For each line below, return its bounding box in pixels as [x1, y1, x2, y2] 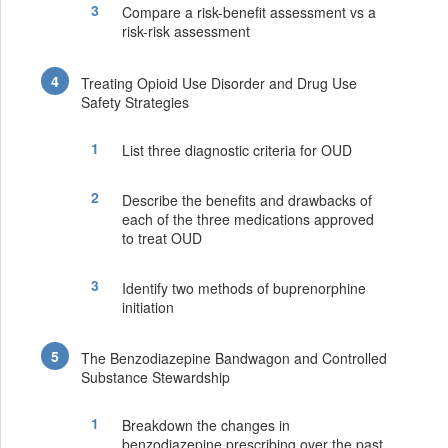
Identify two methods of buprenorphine [121, 277, 366, 298]
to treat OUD [121, 227, 202, 248]
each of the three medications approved [121, 208, 374, 229]
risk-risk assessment [121, 21, 250, 42]
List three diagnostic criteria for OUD [121, 139, 352, 160]
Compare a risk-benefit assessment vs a [121, 2, 376, 23]
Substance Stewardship [81, 366, 231, 387]
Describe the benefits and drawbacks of [121, 189, 372, 210]
